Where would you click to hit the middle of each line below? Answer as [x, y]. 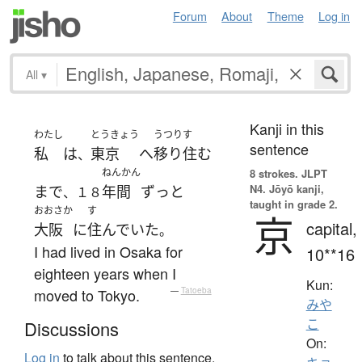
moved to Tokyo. [87, 295]
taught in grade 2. [293, 204]
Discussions [72, 329]
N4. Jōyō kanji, [286, 188]
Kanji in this [286, 128]
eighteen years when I [105, 273]
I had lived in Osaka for [108, 251]
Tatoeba [196, 290]
